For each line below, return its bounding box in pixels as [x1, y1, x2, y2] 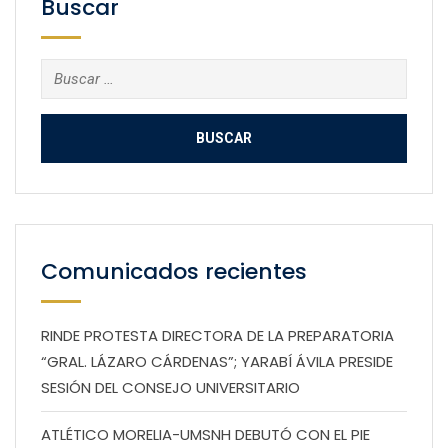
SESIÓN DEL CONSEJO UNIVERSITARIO [41, 376, 300, 398]
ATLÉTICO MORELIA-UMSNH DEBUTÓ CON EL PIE [41, 423, 370, 445]
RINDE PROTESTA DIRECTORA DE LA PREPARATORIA [41, 324, 394, 346]
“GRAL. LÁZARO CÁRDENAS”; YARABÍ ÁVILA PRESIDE [41, 350, 393, 372]
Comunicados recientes [41, 255, 307, 287]
